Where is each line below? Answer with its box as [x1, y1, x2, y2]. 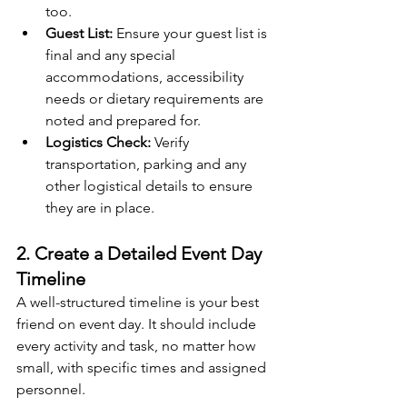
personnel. [16, 381, 85, 399]
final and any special [45, 46, 179, 65]
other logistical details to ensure [45, 177, 256, 195]
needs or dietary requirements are [45, 90, 267, 108]
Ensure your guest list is [113, 25, 271, 43]
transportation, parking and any [45, 155, 250, 174]
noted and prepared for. [45, 112, 201, 130]
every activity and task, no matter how [16, 337, 259, 355]
